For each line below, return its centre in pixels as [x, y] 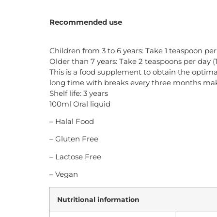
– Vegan [64, 174]
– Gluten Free [74, 139]
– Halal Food [72, 122]
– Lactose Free [75, 156]
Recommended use [86, 22]
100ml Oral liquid [80, 104]
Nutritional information [98, 199]
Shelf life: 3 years [79, 93]
